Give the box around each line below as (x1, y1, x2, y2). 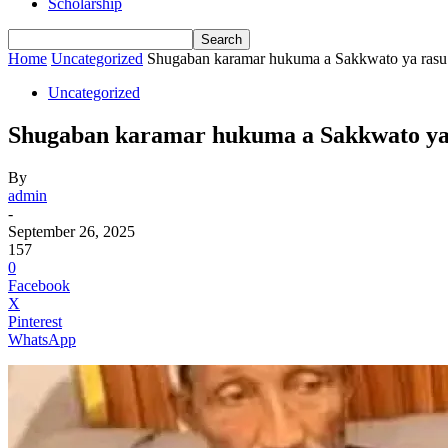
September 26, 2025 (8, 222, 135, 240)
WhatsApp (8, 330, 76, 348)
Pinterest (8, 312, 62, 330)
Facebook (8, 276, 70, 294)
